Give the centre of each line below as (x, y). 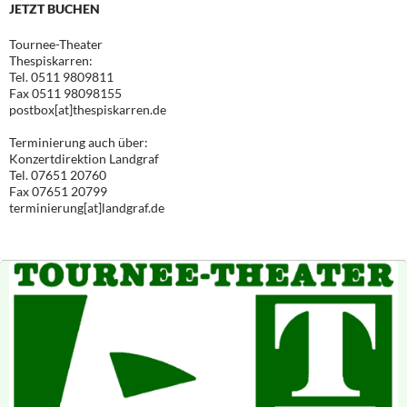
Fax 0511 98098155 (65, 93)
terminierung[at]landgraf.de (87, 207)
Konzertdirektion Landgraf (84, 158)
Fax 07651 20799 (58, 191)
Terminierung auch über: (79, 142)
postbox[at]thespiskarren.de (88, 109)
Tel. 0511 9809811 (61, 76)
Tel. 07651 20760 (58, 174)
